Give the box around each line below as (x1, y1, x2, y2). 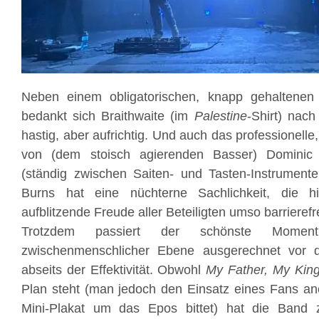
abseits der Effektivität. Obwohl (21, 263, 206, 277)
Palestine (194, 109, 247, 123)
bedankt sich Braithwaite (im (21, 109, 194, 123)
